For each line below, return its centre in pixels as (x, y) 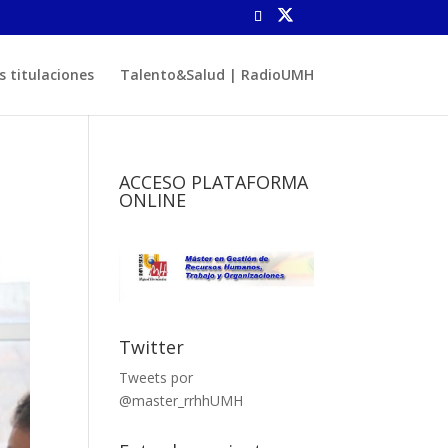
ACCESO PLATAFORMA (214, 181)
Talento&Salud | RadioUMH (216, 74)
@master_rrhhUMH (181, 401)
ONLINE (153, 199)
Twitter (152, 347)
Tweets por (156, 378)
